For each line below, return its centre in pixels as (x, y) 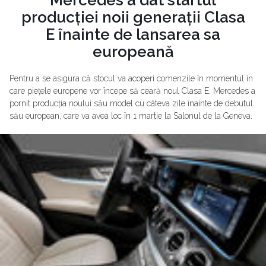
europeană (133, 51)
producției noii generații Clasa (133, 17)
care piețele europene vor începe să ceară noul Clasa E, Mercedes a (132, 91)
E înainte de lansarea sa (133, 34)
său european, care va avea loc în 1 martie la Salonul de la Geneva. (131, 115)
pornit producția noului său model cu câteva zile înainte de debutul (131, 103)
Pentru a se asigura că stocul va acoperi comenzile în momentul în (131, 78)
